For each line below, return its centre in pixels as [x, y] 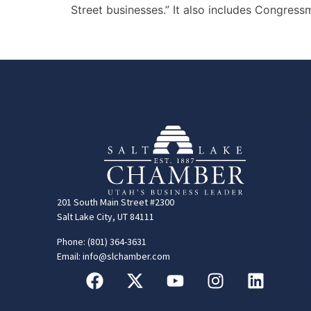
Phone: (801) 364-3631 [102, 241]
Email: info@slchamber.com [114, 256]
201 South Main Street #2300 [116, 202]
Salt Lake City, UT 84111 [106, 217]
